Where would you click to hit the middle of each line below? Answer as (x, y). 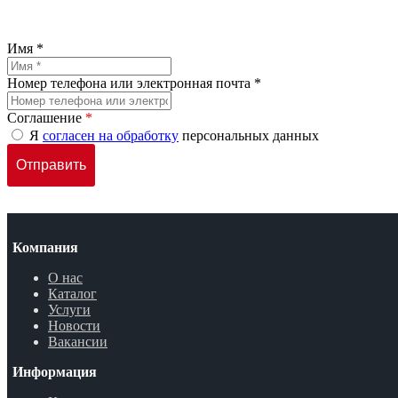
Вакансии (78, 341)
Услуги (69, 309)
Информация (55, 371)
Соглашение (46, 117)
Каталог (72, 293)
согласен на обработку (111, 135)
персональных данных (249, 135)
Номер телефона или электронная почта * (134, 83)
